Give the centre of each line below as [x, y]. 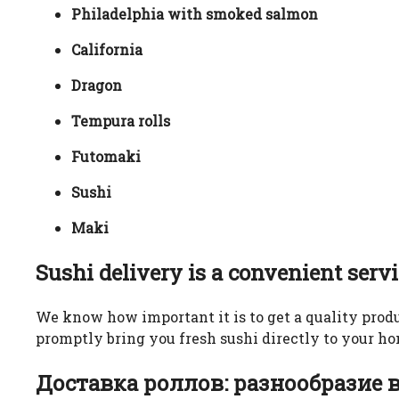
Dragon [97, 85]
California [107, 50]
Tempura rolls [121, 121]
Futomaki [106, 157]
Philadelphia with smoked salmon [195, 14]
